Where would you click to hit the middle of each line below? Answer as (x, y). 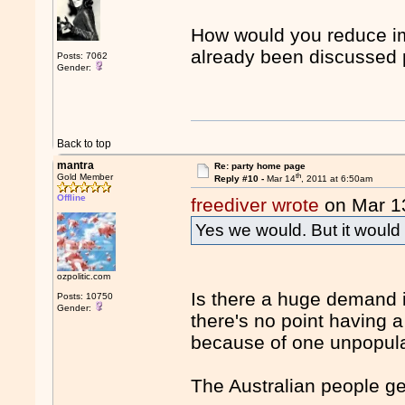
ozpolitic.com (84, 276)
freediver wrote (255, 205)
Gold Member (85, 177)
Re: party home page (259, 166)
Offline (72, 198)
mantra (76, 165)
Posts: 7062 (83, 56)
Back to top (85, 144)
